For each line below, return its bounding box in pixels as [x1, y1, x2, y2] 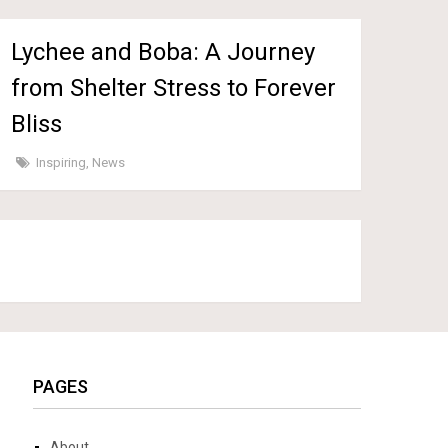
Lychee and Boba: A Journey [11, 37, 316, 66]
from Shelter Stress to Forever [11, 73, 337, 102]
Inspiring [36, 154, 87, 170]
